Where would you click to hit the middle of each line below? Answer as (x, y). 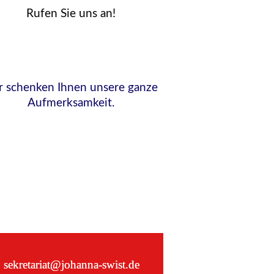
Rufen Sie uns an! (71, 14)
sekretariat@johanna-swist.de (71, 265)
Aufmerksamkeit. (71, 103)
